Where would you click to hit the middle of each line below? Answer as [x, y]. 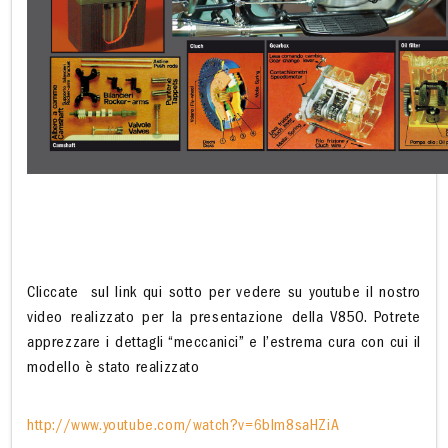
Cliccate [56, 294]
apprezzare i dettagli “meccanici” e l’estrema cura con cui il [224, 344]
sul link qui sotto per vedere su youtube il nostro [255, 294]
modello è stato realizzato [113, 369]
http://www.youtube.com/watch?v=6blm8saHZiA [183, 427]
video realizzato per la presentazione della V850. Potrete [224, 319]
